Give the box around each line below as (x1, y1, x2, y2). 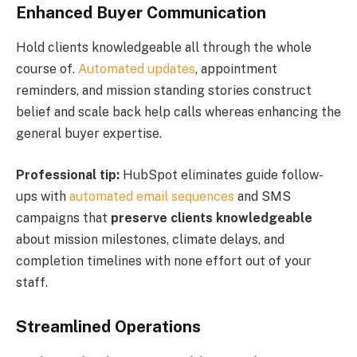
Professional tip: (16, 167, 120, 182)
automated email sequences (69, 188, 234, 204)
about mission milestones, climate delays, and (16, 231, 284, 247)
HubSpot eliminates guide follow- (120, 167, 324, 182)
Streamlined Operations (16, 317, 201, 337)
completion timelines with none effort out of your (16, 253, 312, 269)
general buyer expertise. (16, 126, 162, 142)
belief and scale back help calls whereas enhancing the (16, 104, 341, 120)
